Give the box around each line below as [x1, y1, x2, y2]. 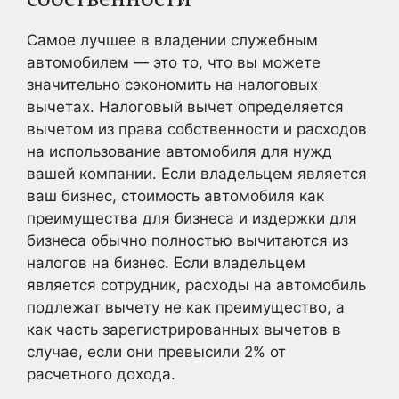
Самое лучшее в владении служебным [27, 30, 318, 49]
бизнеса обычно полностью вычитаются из [27, 231, 348, 249]
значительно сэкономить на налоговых [27, 75, 318, 94]
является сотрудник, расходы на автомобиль [27, 275, 366, 294]
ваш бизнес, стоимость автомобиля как [27, 186, 324, 205]
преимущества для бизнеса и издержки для [27, 208, 357, 227]
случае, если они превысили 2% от [27, 342, 286, 361]
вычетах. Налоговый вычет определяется [27, 97, 344, 116]
